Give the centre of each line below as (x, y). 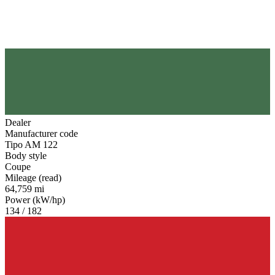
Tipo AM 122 (31, 144)
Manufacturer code (41, 133)
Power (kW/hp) (35, 199)
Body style (26, 155)
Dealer (18, 122)
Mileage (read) (33, 177)
